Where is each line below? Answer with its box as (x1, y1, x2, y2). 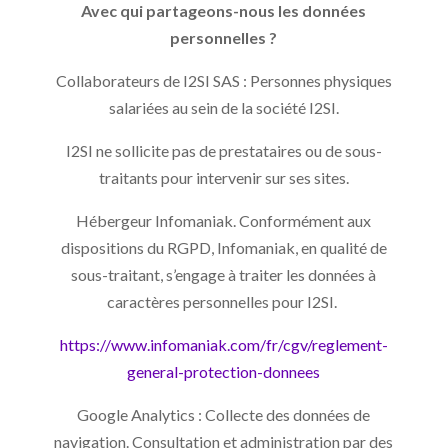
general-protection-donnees (127, 361, 321, 381)
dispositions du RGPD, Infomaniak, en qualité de (60, 237, 387, 257)
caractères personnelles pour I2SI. (107, 291, 341, 311)
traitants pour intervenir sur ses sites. (98, 167, 349, 187)
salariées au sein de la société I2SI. (108, 97, 339, 117)
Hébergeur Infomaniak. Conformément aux (76, 210, 372, 230)
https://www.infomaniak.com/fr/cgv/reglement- (59, 334, 388, 354)
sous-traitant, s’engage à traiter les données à (71, 264, 377, 284)
